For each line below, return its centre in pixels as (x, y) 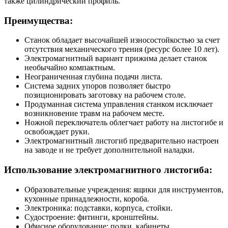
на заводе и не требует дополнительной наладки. (109, 150)
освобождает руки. (57, 132)
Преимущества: (38, 20)
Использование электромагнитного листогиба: (108, 169)
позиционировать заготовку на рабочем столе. (105, 95)
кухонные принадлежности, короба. (87, 198)
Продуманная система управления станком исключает (119, 104)
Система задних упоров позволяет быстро (97, 86)
